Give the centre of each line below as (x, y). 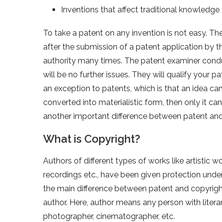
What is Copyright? (92, 139)
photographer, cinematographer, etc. (109, 216)
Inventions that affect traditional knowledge (140, 9)
